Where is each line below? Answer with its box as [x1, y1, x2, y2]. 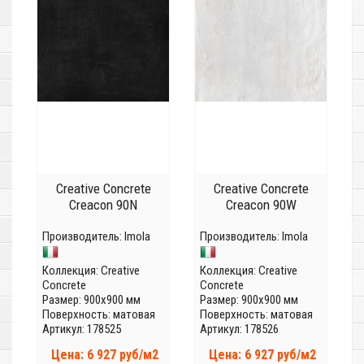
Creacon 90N [69, 197, 137, 214]
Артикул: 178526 [200, 322, 279, 337]
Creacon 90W [225, 197, 297, 214]
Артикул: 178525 [42, 322, 121, 337]
